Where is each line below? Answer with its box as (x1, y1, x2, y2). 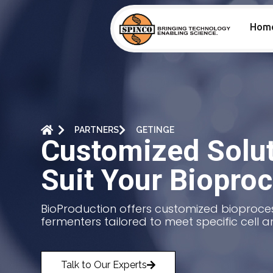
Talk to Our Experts (61, 258, 147, 271)
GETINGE (135, 124, 174, 135)
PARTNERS (74, 124, 119, 135)
